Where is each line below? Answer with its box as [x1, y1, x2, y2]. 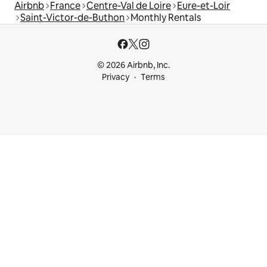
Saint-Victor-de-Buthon [20, 11, 125, 24]
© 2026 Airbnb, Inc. [97, 60, 170, 71]
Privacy [102, 72, 129, 83]
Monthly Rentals [131, 11, 201, 24]
